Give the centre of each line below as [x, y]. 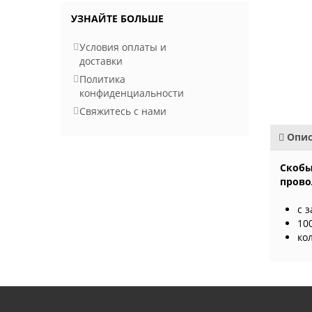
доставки [101, 61]
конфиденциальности [132, 93]
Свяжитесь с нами [123, 111]
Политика [102, 79]
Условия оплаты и [123, 47]
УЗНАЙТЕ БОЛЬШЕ [117, 18]
